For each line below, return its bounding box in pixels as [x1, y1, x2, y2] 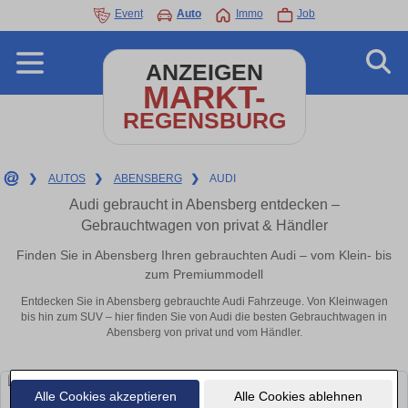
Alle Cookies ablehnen [233, 388, 362, 403]
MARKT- [142, 79, 266, 115]
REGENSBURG [122, 108, 286, 133]
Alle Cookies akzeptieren [34, 388, 177, 403]
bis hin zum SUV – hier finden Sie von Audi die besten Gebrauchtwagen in [21, 311, 387, 324]
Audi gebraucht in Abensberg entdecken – [68, 197, 340, 212]
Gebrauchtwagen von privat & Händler [80, 218, 328, 233]
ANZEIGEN [145, 60, 263, 85]
